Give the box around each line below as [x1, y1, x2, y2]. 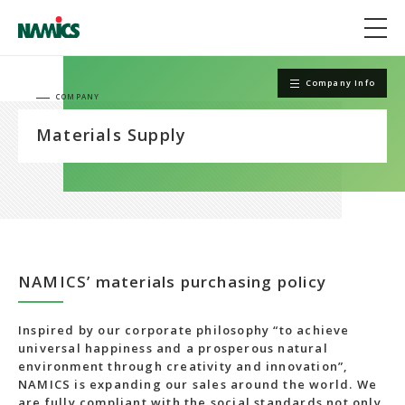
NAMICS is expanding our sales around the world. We [18, 376, 378, 392]
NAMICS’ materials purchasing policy [18, 271, 326, 292]
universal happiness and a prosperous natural [18, 340, 328, 356]
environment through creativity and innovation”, [18, 358, 349, 374]
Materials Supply [36, 124, 187, 146]
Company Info [305, 77, 375, 89]
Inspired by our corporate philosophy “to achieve [18, 322, 350, 338]
